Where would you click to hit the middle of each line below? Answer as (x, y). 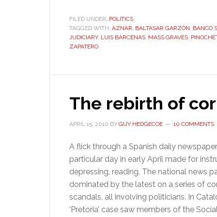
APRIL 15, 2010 (89, 124)
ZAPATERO (84, 46)
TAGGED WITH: (91, 28)
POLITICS (121, 19)
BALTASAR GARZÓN (163, 28)
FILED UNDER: (89, 19)
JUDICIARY (84, 37)
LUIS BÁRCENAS (123, 37)
